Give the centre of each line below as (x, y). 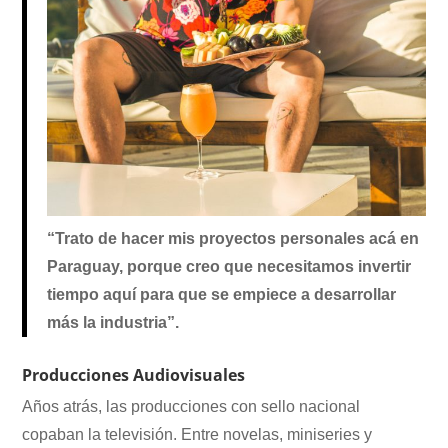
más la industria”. (113, 322)
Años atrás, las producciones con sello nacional (191, 406)
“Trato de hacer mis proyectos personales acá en (233, 238)
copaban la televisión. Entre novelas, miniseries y (197, 434)
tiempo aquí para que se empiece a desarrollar (222, 294)
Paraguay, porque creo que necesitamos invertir (229, 266)
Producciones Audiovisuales (134, 374)
